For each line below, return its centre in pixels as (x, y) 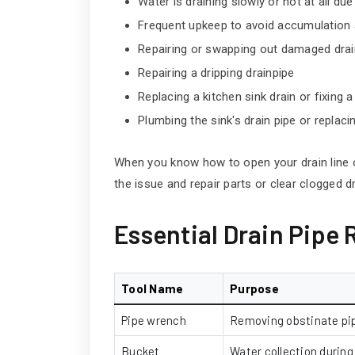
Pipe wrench (154, 320)
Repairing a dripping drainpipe (216, 73)
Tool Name (153, 288)
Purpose (254, 288)
